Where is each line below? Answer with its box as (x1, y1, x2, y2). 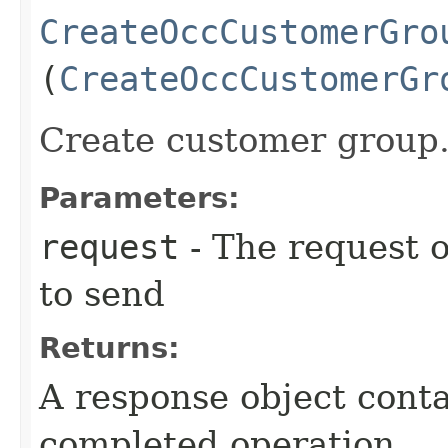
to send (39, 273, 165, 314)
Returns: (39, 330, 180, 365)
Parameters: (39, 180, 240, 215)
